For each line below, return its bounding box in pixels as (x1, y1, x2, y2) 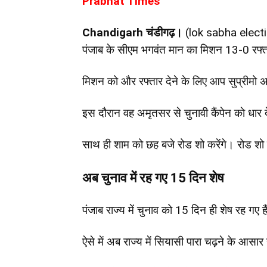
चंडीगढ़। (146, 26, 185, 40)
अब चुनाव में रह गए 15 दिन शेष (82, 170, 224, 186)
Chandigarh (82, 26, 146, 40)
